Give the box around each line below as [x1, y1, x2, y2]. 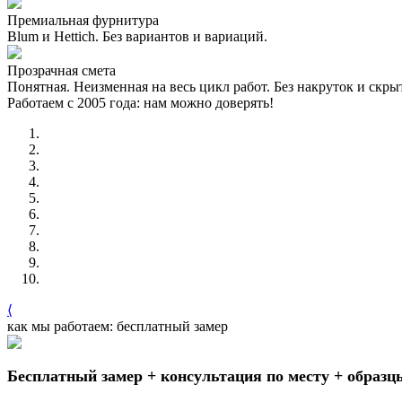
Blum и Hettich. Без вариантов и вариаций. [7, 28, 267, 44]
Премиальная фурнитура [7, 12, 159, 28]
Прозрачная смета [7, 62, 116, 78]
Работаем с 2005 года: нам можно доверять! [7, 94, 274, 110]
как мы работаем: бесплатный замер [7, 318, 228, 334]
